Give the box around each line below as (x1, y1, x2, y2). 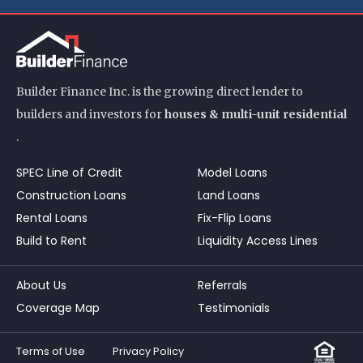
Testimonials (198, 299, 270, 316)
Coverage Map (16, 299, 100, 316)
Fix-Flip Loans (198, 209, 271, 226)
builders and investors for (16, 106, 164, 122)
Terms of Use (16, 344, 85, 358)
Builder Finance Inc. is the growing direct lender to (16, 83, 303, 99)
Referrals (198, 276, 247, 293)
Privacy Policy (113, 344, 184, 358)
